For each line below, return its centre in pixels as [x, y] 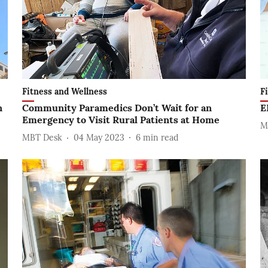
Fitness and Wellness [64, 92]
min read [160, 137]
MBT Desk [42, 137]
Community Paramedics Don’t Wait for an [117, 108]
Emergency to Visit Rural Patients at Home [121, 120]
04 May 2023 [99, 137]
